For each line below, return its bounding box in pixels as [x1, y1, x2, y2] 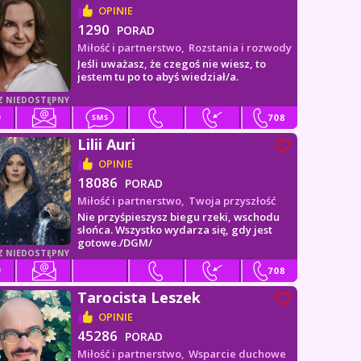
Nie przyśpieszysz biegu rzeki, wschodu [77, 210, 280, 224]
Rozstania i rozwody [189, 40, 293, 55]
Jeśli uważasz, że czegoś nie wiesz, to [77, 56, 267, 71]
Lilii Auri [77, 135, 136, 154]
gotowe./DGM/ [77, 235, 153, 250]
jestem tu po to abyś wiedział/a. [77, 69, 239, 84]
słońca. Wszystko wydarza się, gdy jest [77, 222, 273, 237]
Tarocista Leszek [77, 288, 201, 307]
